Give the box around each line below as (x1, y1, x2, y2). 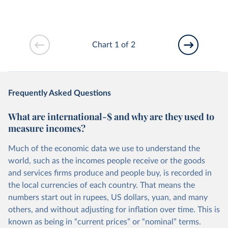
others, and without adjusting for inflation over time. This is (8, 206, 220, 214)
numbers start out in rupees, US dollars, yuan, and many (8, 193, 208, 202)
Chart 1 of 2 (92, 40, 136, 49)
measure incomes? (8, 122, 85, 135)
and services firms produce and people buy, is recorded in (8, 169, 212, 178)
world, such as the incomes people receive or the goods (8, 157, 205, 165)
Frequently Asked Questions (8, 89, 111, 98)
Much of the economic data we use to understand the (8, 145, 200, 153)
